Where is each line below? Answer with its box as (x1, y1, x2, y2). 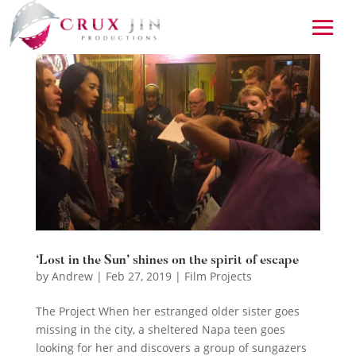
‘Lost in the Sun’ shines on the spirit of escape (35, 253, 299, 267)
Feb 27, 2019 (105, 268, 172, 284)
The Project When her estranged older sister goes (35, 303, 300, 319)
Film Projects (184, 268, 252, 284)
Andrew (51, 268, 93, 284)
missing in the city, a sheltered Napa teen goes (35, 321, 285, 337)
